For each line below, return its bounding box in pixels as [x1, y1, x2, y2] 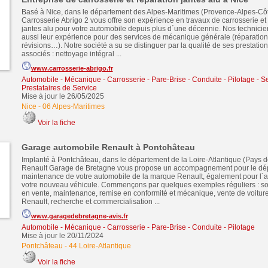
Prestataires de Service [21, 84, 97, 92]
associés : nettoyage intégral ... [21, 50, 121, 58]
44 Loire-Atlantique [68, 242, 131, 250]
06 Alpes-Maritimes [42, 102, 105, 111]
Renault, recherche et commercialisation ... [21, 197, 160, 206]
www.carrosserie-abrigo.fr [31, 65, 113, 72]
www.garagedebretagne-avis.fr [31, 212, 128, 220]
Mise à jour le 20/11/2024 [21, 232, 103, 240]
